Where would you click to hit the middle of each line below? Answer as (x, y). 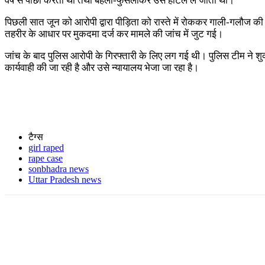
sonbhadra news (59, 169)
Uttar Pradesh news (65, 179)
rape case (46, 158)
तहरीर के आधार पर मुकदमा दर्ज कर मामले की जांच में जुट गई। (114, 34)
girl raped (46, 147)
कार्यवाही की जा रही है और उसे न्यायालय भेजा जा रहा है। (102, 67)
